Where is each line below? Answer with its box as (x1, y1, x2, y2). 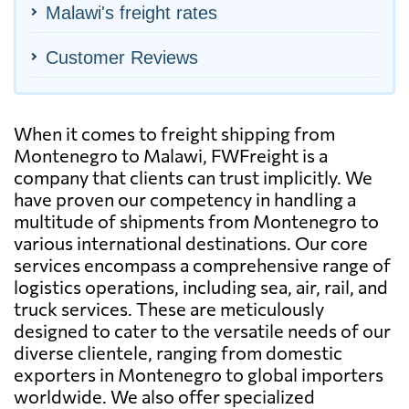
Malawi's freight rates (46, 2, 217, 23)
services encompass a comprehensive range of (14, 253, 391, 276)
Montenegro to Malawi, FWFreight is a (14, 143, 328, 166)
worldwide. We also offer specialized (14, 384, 315, 407)
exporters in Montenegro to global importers (14, 362, 383, 385)
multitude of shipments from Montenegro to (14, 209, 379, 232)
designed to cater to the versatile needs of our (14, 319, 391, 341)
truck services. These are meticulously (14, 297, 324, 320)
